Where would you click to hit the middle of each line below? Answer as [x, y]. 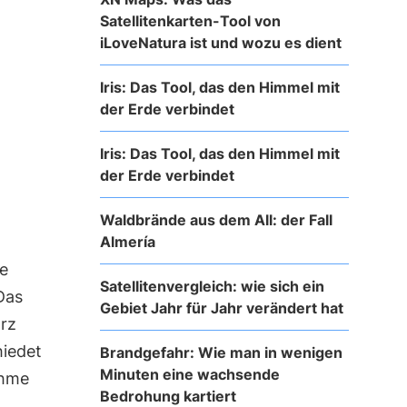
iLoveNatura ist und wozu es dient [220, 42]
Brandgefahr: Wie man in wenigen [221, 352]
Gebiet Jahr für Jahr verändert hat [221, 308]
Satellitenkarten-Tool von [190, 20]
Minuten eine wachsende [189, 374]
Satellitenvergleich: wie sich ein [212, 286]
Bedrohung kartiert [168, 396]
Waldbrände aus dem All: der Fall [216, 219]
